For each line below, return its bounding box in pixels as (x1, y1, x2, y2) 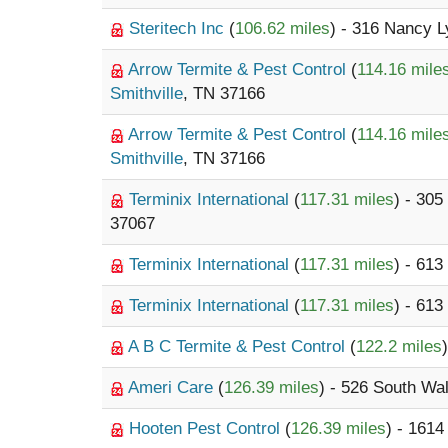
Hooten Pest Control (129, 419, 285, 438)
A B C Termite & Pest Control (128, 337, 350, 356)
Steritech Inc (129, 19, 229, 38)
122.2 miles (356, 337, 442, 356)
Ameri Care (128, 378, 218, 397)
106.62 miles (235, 19, 330, 38)
